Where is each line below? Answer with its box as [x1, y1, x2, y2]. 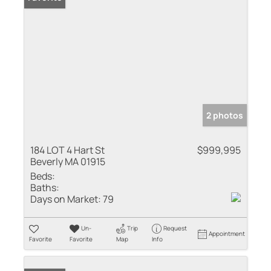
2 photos [206, 109, 243, 121]
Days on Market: [30, 192, 101, 206]
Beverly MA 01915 [30, 154, 105, 168]
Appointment [209, 229, 246, 238]
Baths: [30, 180, 59, 194]
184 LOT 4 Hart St [30, 143, 105, 157]
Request [163, 223, 187, 232]
